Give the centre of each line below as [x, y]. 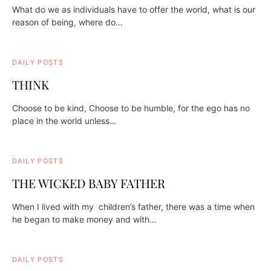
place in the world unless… [64, 121]
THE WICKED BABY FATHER [89, 183]
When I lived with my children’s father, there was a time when [133, 207]
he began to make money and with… [84, 220]
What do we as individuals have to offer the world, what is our [134, 10]
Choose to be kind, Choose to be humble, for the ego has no [131, 108]
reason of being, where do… [67, 22]
